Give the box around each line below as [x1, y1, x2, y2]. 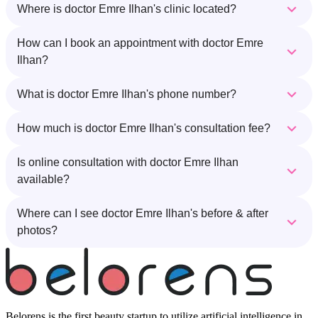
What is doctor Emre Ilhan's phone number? [17, 88, 236, 100]
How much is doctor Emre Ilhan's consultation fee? [17, 122, 270, 134]
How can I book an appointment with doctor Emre [17, 37, 263, 49]
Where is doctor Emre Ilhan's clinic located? [17, 3, 236, 15]
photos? [17, 224, 57, 236]
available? [17, 173, 70, 185]
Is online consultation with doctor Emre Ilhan [17, 156, 238, 168]
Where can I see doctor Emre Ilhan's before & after [17, 207, 268, 219]
